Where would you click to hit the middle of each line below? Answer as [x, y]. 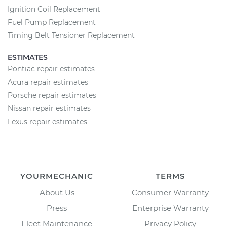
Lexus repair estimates [47, 122]
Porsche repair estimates [52, 95]
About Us [57, 192]
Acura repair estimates [48, 82]
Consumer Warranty [170, 192]
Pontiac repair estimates [51, 69]
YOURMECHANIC [57, 176]
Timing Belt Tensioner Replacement [71, 35]
